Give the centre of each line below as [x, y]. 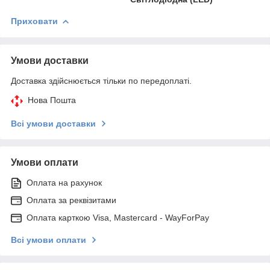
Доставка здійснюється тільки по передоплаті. [101, 80]
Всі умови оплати [49, 240]
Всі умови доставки [53, 123]
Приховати [34, 21]
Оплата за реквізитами [71, 200]
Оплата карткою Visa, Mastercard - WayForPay [118, 217]
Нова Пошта [52, 100]
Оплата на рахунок [64, 182]
